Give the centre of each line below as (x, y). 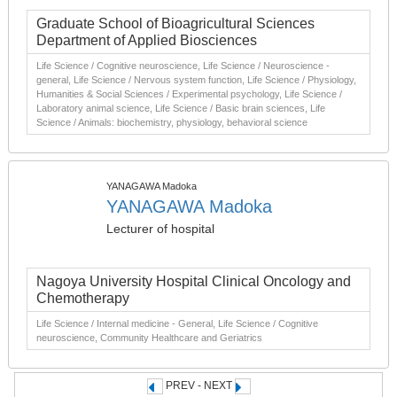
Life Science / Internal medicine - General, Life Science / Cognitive (177, 323)
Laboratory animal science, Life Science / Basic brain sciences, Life (181, 108)
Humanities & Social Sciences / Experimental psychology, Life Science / (189, 94)
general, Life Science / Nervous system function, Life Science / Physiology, (196, 80)
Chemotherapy (83, 298)
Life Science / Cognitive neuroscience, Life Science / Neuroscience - (183, 66)
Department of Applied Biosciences (147, 40)
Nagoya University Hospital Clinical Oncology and (194, 281)
